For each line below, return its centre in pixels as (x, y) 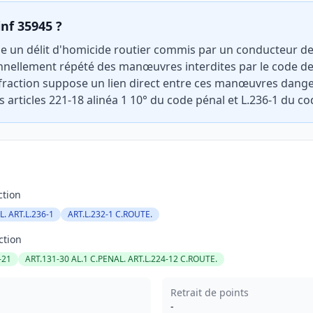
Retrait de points (210, 292)
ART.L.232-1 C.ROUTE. (110, 214)
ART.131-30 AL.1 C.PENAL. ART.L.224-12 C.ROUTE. (121, 259)
